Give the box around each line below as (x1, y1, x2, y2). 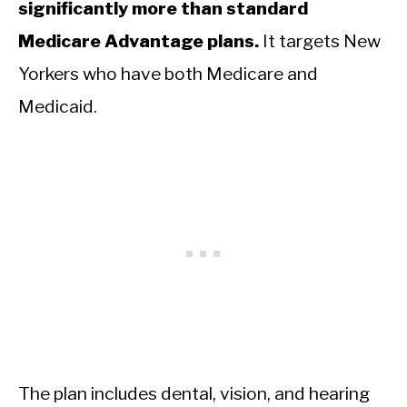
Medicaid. (18, 94, 97, 117)
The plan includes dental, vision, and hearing (18, 382, 370, 404)
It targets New (259, 29, 381, 52)
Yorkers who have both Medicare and (18, 62, 318, 84)
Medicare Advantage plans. (18, 29, 259, 52)
